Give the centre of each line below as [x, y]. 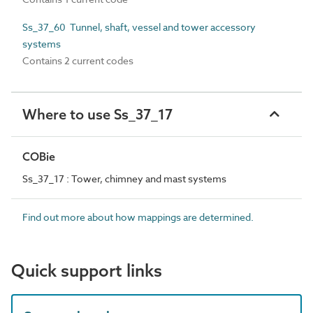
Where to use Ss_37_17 [97, 114]
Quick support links [87, 270]
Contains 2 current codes [78, 60]
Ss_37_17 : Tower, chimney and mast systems [124, 179]
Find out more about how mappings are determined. [138, 217]
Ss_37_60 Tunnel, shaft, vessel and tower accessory [139, 27]
